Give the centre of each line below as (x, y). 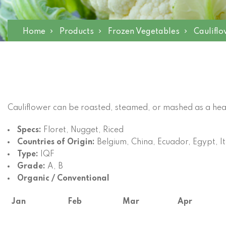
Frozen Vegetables (144, 32)
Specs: (30, 130)
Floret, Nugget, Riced (83, 130)
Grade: (32, 166)
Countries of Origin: (57, 142)
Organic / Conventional (63, 179)
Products (77, 32)
